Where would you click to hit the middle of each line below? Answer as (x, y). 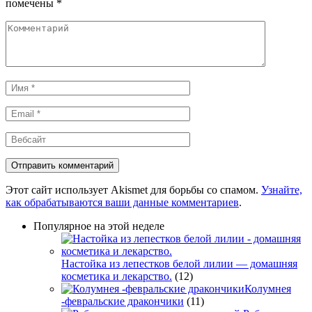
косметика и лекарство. (117, 276)
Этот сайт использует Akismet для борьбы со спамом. (133, 189)
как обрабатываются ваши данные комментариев (122, 202)
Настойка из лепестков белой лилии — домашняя (179, 263)
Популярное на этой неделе (99, 226)
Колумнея (268, 288)
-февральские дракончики (123, 301)
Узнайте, (282, 189)
